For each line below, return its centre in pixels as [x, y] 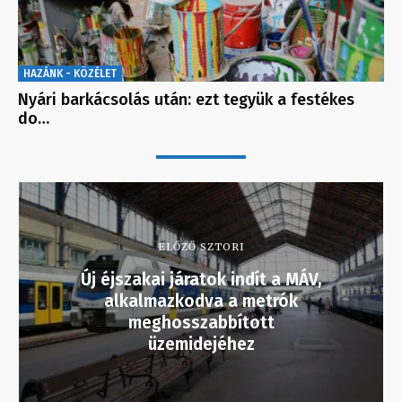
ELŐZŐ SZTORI [201, 246]
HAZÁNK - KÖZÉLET [70, 73]
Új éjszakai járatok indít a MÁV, [201, 279]
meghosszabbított [201, 322]
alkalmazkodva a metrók [201, 301]
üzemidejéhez [201, 344]
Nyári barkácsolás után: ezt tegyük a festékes [186, 99]
